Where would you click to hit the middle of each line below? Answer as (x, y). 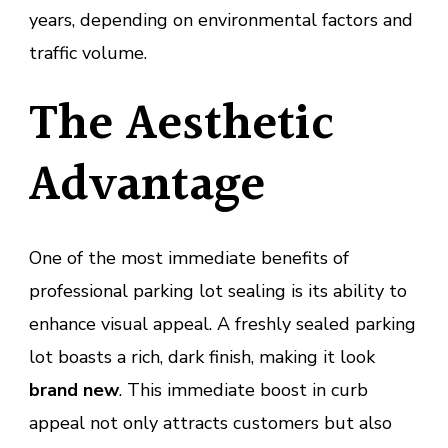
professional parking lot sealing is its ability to (218, 291)
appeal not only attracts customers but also (210, 423)
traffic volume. (88, 53)
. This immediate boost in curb (243, 390)
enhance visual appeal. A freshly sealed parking (222, 324)
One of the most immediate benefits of (189, 258)
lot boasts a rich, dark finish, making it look (202, 357)
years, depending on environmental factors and (221, 20)
